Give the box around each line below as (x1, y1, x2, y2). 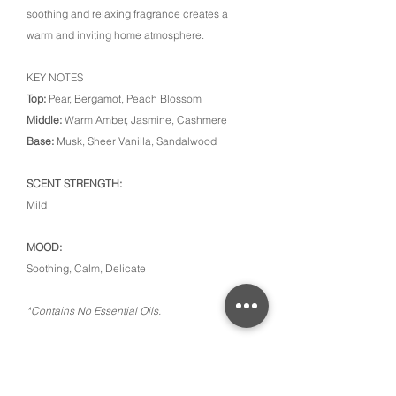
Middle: (27, 113, 62, 126)
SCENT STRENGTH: (27, 177, 122, 190)
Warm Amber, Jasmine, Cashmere (62, 113, 227, 126)
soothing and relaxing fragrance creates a (27, 7, 228, 20)
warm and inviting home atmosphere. (27, 28, 204, 42)
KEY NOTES (27, 71, 83, 84)
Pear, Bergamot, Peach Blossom (46, 92, 202, 105)
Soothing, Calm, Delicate (27, 262, 146, 275)
